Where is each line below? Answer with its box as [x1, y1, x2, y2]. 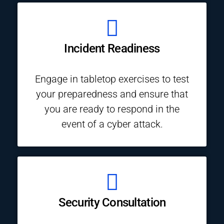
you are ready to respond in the [44, 103, 179, 115]
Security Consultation [58, 195, 166, 209]
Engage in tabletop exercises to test [35, 73, 189, 85]
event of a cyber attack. [61, 118, 163, 130]
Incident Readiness [64, 41, 160, 55]
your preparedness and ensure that [36, 88, 188, 100]
